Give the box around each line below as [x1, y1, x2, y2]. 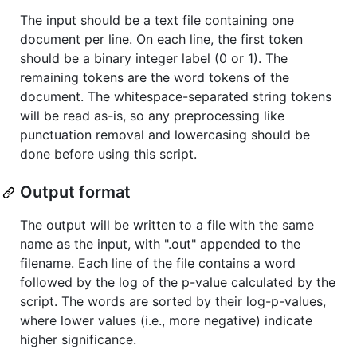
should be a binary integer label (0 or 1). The [20, 50, 288, 67]
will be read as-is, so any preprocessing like [20, 108, 284, 124]
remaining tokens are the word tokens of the [20, 69, 289, 86]
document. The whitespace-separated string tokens [20, 88, 331, 105]
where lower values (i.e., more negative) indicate [20, 312, 312, 329]
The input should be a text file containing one [20, 12, 294, 29]
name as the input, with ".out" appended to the [20, 236, 300, 253]
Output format [20, 182, 131, 202]
